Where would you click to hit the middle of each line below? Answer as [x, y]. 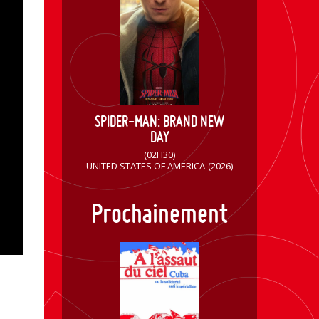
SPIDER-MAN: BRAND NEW [160, 121]
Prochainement [160, 214]
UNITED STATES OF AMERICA [146, 166]
